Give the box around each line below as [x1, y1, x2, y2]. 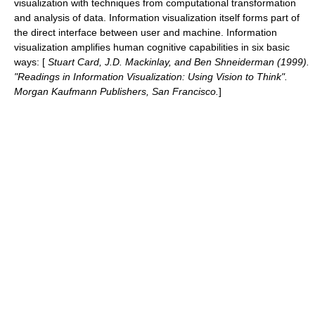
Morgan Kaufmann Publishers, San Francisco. [14, 86, 219, 97]
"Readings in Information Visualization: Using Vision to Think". [14, 71, 288, 82]
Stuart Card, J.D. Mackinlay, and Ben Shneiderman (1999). [45, 56, 309, 67]
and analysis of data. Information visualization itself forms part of [14, 12, 300, 23]
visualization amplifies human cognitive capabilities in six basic [14, 41, 290, 53]
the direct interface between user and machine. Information [14, 27, 277, 38]
